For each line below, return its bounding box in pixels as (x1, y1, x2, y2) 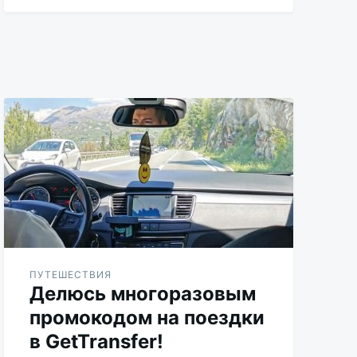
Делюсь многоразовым (29, 281, 257, 305)
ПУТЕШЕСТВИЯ (29, 268, 112, 280)
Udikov (29, 27, 62, 40)
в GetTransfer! (29, 329, 164, 353)
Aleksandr (29, 12, 75, 25)
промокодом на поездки (29, 305, 265, 329)
